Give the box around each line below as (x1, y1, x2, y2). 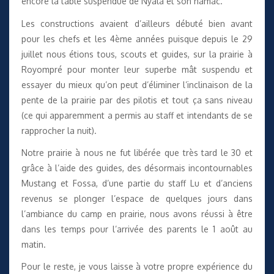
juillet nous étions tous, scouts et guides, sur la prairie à (21, 48, 253, 59)
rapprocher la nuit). (21, 125, 97, 136)
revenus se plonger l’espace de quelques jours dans (21, 193, 253, 204)
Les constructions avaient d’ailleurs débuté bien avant (21, 18, 253, 29)
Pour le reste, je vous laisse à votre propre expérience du (21, 261, 253, 272)
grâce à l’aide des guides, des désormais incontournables (21, 162, 253, 173)
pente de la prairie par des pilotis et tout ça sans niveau (21, 94, 253, 105)
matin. (21, 239, 46, 250)
